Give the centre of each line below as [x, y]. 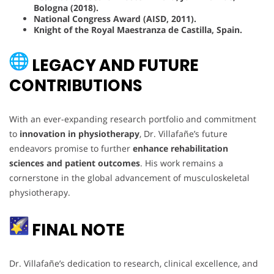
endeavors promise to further [71, 148]
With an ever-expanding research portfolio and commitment [133, 119]
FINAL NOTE [77, 230]
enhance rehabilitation [180, 148]
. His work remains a [182, 163]
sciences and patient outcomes [75, 163]
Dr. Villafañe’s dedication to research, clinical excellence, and [134, 263]
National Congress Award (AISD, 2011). [115, 18]
